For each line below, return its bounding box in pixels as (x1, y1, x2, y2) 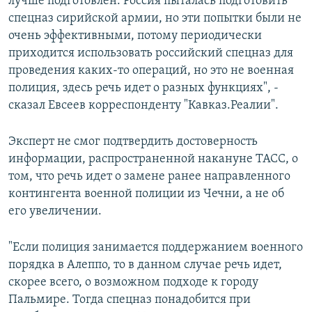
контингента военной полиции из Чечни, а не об (8, 187, 284, 201)
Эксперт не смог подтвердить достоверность (8, 134, 258, 148)
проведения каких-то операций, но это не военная (8, 63, 294, 77)
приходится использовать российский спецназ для (8, 46, 293, 60)
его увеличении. (8, 204, 102, 218)
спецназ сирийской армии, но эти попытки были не (8, 11, 302, 25)
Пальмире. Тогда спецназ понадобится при (8, 292, 251, 306)
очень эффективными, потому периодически (8, 29, 262, 42)
